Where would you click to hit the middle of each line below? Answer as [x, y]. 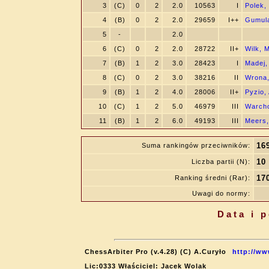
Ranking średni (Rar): [212, 178]
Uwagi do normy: [221, 193]
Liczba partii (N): [221, 162]
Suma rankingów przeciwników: [196, 145]
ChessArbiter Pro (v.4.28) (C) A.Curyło [155, 252]
